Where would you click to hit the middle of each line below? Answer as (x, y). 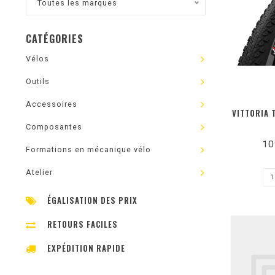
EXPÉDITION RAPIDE (86, 248)
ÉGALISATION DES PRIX (92, 200)
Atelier (39, 172)
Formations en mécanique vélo (88, 149)
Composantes (54, 127)
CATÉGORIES (55, 39)
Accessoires (52, 104)
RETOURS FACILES (83, 224)
